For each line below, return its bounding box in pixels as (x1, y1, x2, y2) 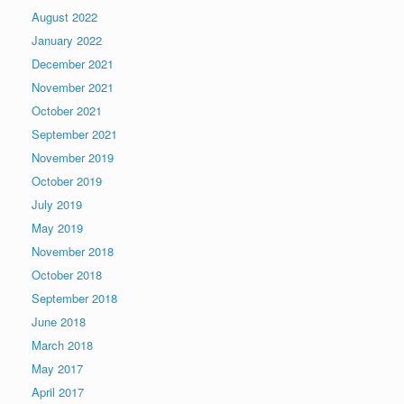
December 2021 (32, 55, 114, 73)
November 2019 (32, 149, 114, 167)
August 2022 (32, 8, 97, 26)
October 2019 (32, 172, 102, 190)
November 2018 (32, 243, 114, 261)
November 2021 (32, 78, 114, 96)
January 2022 (32, 32, 102, 50)
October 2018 (32, 266, 102, 284)
